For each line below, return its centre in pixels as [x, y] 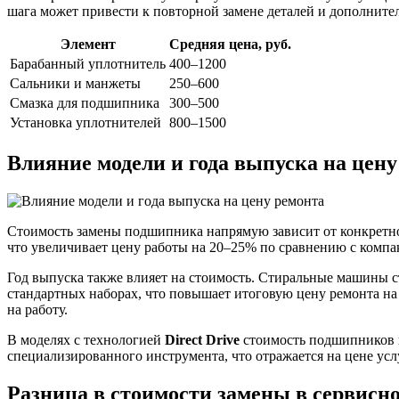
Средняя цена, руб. [230, 45]
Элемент [88, 45]
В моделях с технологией [86, 340]
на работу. [37, 310]
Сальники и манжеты [75, 84]
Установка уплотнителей [85, 123]
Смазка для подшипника [85, 103]
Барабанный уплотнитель [88, 64]
